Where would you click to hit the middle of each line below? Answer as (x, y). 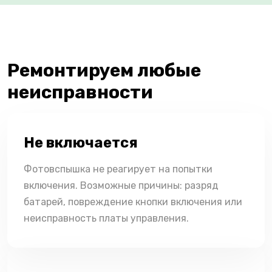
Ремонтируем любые (104, 70)
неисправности (80, 92)
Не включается (81, 142)
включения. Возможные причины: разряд (121, 185)
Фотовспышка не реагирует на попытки (118, 169)
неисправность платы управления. (106, 218)
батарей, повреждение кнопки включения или (133, 202)
